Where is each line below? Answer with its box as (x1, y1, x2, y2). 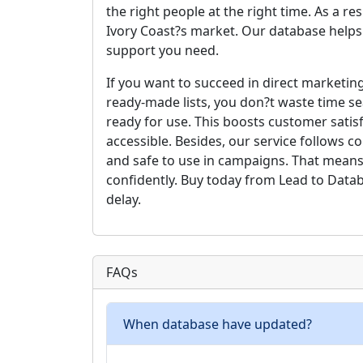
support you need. (106, 41, 219, 59)
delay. (106, 190, 141, 208)
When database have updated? (123, 314, 312, 333)
